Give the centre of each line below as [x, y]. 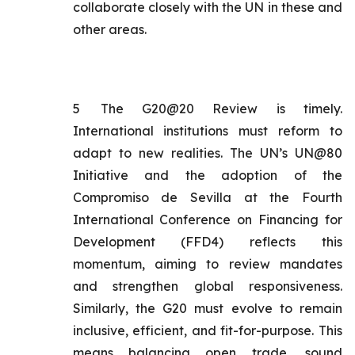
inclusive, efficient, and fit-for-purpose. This [207, 330]
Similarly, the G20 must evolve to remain [207, 308]
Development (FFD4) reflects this [207, 242]
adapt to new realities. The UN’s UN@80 [207, 153]
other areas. [109, 29]
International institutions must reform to [207, 131]
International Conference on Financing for [207, 219]
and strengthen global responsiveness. [207, 286]
